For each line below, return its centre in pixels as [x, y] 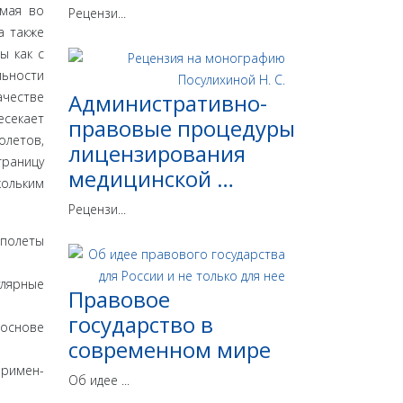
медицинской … [151, 179]
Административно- [168, 103]
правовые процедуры [182, 129]
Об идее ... [99, 381]
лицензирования [157, 154]
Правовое [119, 300]
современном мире [170, 350]
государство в [141, 325]
